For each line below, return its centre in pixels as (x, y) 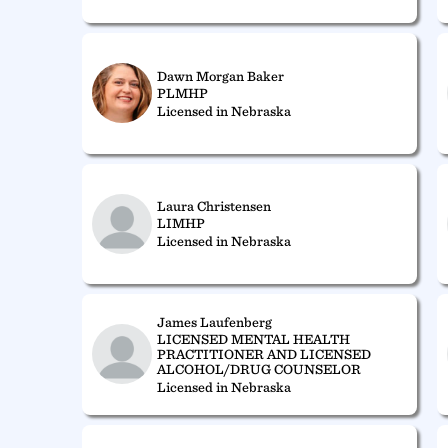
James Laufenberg (215, 321)
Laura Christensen (214, 206)
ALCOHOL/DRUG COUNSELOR (259, 368)
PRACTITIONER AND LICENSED (264, 353)
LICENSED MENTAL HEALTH (254, 338)
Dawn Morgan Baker (221, 75)
